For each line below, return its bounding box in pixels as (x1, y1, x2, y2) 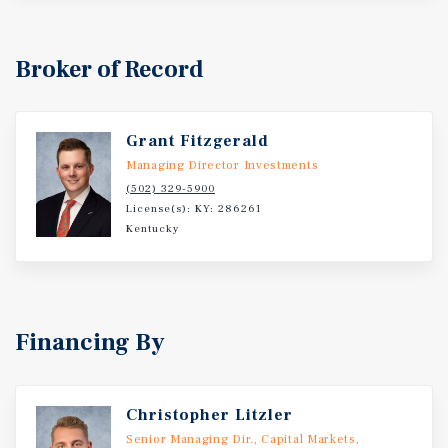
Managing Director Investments (126, 158, 319, 173)
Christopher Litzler (126, 405, 293, 425)
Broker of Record (15, 54, 204, 85)
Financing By (15, 327, 165, 358)
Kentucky (126, 221, 179, 236)
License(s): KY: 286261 (126, 201, 262, 216)
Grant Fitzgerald (126, 131, 269, 151)
